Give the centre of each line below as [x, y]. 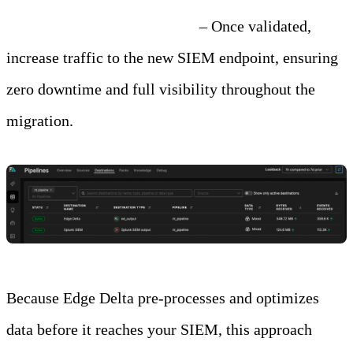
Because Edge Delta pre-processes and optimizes [163, 298]
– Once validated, [253, 26]
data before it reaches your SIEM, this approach [159, 330]
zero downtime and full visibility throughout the [161, 89]
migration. [40, 121]
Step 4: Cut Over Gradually [101, 26]
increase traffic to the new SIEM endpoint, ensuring [172, 58]
